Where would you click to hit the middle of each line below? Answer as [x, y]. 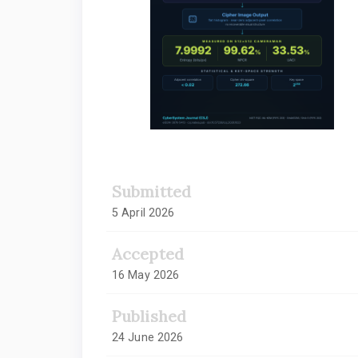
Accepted [148, 253]
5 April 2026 [143, 212]
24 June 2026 [148, 337]
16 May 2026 [146, 274]
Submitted [151, 191]
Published [149, 316]
